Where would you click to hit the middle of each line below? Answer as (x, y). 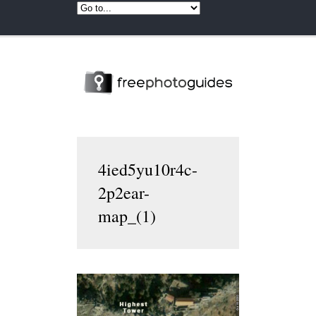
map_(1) (127, 215)
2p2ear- (124, 192)
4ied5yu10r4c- (148, 169)
